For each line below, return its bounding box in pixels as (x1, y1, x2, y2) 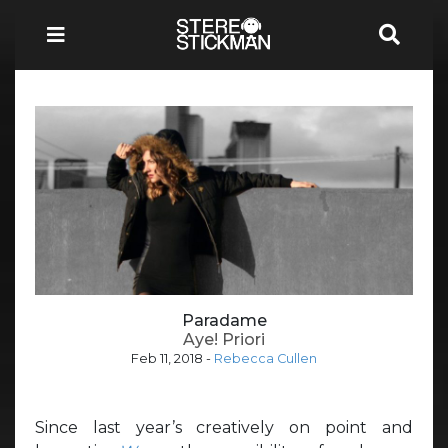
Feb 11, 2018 (131, 350, 203, 366)
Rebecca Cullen (214, 350, 317, 366)
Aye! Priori (183, 329, 265, 349)
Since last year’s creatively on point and (35, 417, 413, 437)
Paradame (181, 310, 267, 330)
